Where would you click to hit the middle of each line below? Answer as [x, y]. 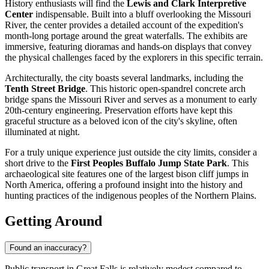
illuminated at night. [42, 132]
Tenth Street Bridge [45, 89]
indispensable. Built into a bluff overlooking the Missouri [142, 14]
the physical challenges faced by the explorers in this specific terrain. [134, 58]
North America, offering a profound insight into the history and [124, 185]
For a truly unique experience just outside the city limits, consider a [131, 153]
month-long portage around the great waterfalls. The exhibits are [126, 36]
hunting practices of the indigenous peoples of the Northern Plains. [131, 196]
